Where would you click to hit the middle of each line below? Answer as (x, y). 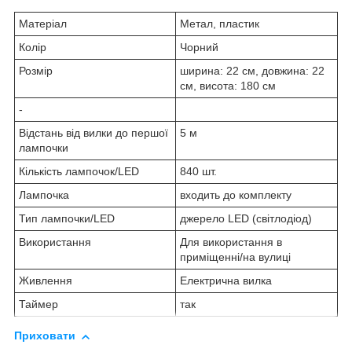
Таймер (38, 304)
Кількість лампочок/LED (79, 172)
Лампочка (44, 195)
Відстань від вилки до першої (93, 133)
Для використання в (231, 242)
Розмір (36, 71)
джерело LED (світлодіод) (246, 219)
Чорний (199, 48)
